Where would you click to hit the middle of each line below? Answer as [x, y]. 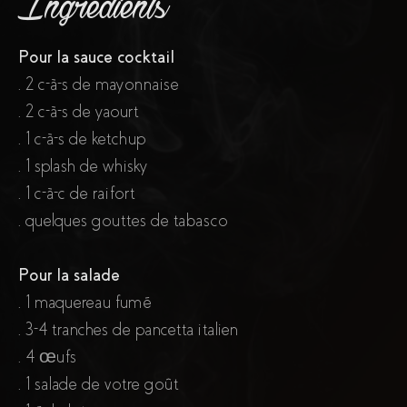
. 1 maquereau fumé [85, 303]
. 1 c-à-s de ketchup [82, 139]
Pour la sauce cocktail [96, 57]
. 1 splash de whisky [83, 166]
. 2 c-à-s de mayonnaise [99, 84]
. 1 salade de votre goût [98, 384]
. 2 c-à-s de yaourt [78, 112]
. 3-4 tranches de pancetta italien [128, 330]
